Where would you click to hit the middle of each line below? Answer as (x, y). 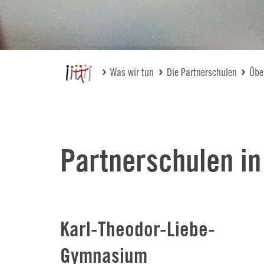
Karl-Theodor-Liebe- (137, 229)
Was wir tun (132, 72)
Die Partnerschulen (202, 72)
